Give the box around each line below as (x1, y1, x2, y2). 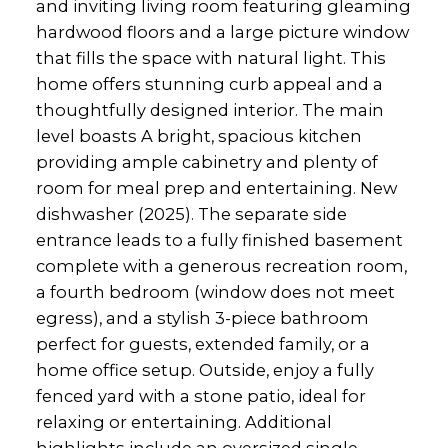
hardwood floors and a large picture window (35, 22, 409, 43)
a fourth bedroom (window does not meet (35, 282, 395, 303)
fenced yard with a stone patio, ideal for (35, 386, 366, 407)
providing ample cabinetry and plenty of (35, 152, 378, 173)
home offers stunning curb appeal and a (35, 74, 383, 95)
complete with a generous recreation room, (35, 256, 407, 277)
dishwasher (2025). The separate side (35, 204, 347, 225)
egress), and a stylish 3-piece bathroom (35, 308, 369, 329)
